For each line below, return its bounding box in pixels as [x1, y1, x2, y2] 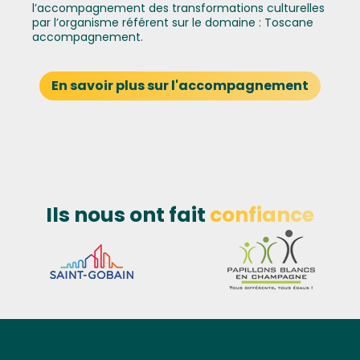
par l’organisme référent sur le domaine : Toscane [32, 14, 313, 31]
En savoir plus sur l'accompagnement [51, 76, 309, 96]
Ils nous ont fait [46, 201, 210, 230]
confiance [210, 201, 314, 230]
